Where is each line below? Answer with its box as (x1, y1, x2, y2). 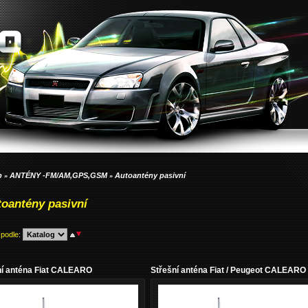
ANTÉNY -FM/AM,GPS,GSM (10, 171, 107, 179)
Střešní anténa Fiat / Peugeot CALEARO (151, 265, 306, 275)
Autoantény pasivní (115, 171, 186, 179)
